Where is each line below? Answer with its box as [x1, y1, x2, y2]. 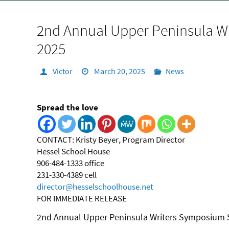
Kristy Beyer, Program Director [76, 134, 185, 145]
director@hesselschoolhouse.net [37, 181, 153, 192]
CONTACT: [37, 134, 74, 145]
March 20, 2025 [94, 66, 146, 76]
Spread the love [37, 102, 98, 113]
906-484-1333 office [37, 157, 104, 169]
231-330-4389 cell [37, 169, 97, 180]
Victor [52, 66, 73, 76]
